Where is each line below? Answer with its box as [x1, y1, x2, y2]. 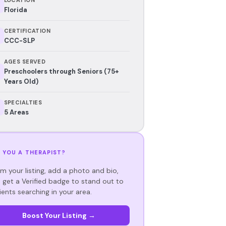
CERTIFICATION [4, 27, 51, 34]
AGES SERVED [4, 58, 46, 65]
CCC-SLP [4, 36, 35, 45]
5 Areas [4, 107, 29, 117]
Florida [4, 5, 27, 14]
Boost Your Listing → [22, 210, 95, 220]
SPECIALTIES [4, 98, 42, 106]
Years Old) [4, 77, 38, 86]
